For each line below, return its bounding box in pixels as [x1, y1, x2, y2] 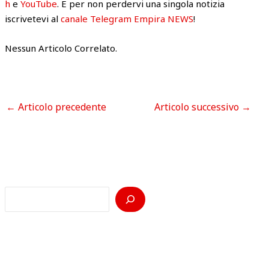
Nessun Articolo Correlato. [5, 41, 118, 54]
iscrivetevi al [5, 12, 61, 25]
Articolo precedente [16, 100, 107, 114]
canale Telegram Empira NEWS [61, 12, 194, 25]
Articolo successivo [154, 100, 241, 114]
